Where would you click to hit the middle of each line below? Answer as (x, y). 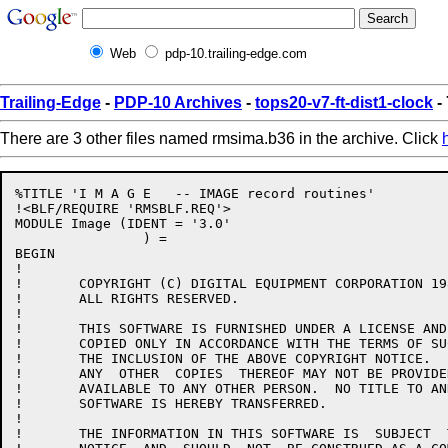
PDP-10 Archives (178, 102)
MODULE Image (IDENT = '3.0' (123, 223)
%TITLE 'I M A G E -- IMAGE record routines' (195, 193)
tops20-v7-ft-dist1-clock (344, 102)
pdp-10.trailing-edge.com (236, 53)
